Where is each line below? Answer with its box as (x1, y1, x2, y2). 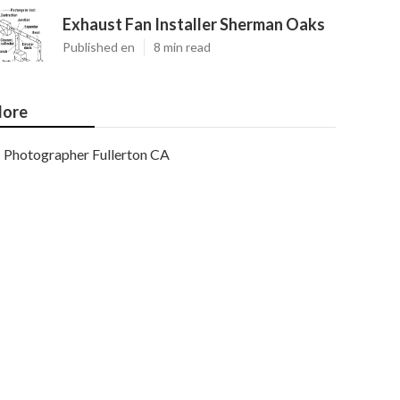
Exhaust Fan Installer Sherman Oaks (62, 14, 325, 34)
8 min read (154, 39, 211, 54)
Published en (62, 39, 135, 54)
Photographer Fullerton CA (4, 146, 170, 162)
